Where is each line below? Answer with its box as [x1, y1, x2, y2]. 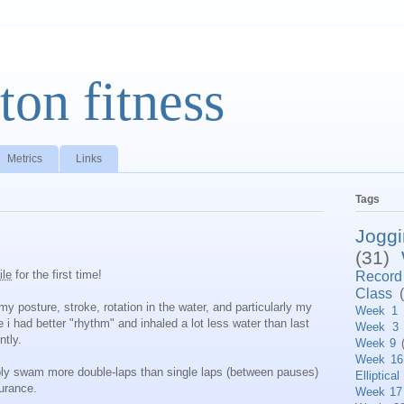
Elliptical [355, 368, 399, 382]
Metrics [7, 151, 42, 165]
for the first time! [12, 268, 102, 282]
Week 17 [355, 384, 402, 399]
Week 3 [355, 319, 399, 334]
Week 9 [355, 335, 397, 350]
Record [355, 268, 402, 284]
